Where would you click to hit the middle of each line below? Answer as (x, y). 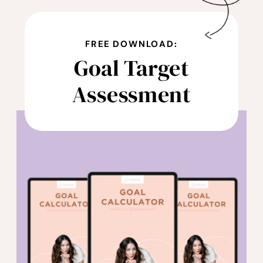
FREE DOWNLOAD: (131, 43)
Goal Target (131, 68)
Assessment (131, 94)
